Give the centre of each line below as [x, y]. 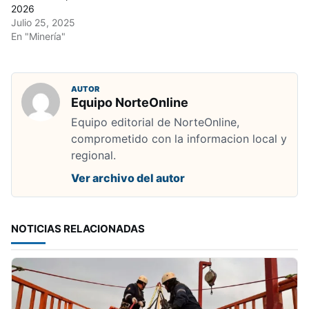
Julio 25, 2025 [43, 22]
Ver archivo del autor [128, 178]
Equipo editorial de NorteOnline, [155, 122]
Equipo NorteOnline [130, 102]
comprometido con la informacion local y [179, 139]
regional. [93, 155]
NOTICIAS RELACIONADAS [78, 229]
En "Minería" [38, 36]
